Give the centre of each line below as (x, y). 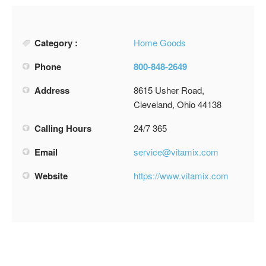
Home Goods (160, 42)
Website (51, 175)
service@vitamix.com (176, 151)
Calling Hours (63, 128)
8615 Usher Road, (169, 90)
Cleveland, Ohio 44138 (178, 104)
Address (52, 90)
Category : (56, 42)
